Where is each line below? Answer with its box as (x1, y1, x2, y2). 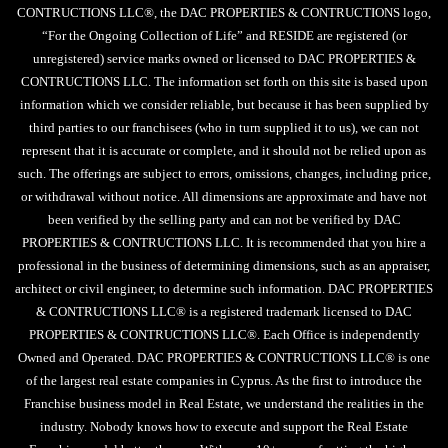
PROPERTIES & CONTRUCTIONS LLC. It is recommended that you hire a (22, 235, 426, 250)
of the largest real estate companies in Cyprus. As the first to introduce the (26, 373, 422, 388)
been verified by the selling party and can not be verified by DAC (47, 212, 401, 227)
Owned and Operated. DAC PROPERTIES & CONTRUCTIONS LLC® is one (18, 350, 430, 365)
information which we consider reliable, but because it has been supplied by (19, 97, 429, 112)
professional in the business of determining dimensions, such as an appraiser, (18, 258, 430, 273)
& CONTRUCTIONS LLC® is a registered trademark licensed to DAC (36, 304, 412, 319)
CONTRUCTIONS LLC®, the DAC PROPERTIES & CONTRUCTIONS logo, (17, 5, 431, 20)
